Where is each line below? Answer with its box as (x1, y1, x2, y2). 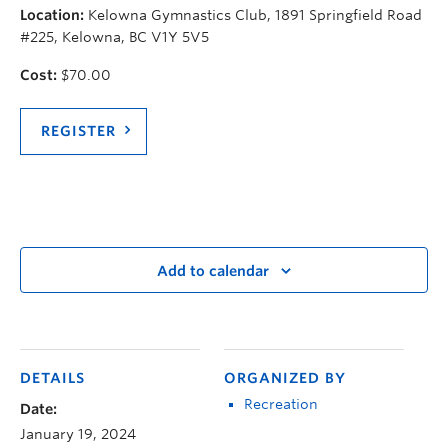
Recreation (244, 395, 318, 412)
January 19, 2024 (20, 425, 136, 442)
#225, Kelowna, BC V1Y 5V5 (20, 28, 209, 45)
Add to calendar (157, 263, 269, 280)
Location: (20, 6, 84, 23)
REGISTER (41, 122, 116, 139)
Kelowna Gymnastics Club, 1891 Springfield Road (84, 6, 422, 23)
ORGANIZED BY (224, 369, 346, 386)
